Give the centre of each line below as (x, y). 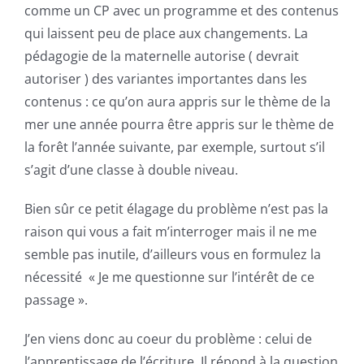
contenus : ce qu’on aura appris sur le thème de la (178, 102)
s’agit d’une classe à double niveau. (131, 170)
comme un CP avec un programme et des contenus (182, 11)
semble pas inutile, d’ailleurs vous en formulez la (173, 255)
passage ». (56, 300)
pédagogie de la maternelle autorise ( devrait (162, 56)
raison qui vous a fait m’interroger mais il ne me (171, 232)
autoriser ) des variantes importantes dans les (166, 79)
